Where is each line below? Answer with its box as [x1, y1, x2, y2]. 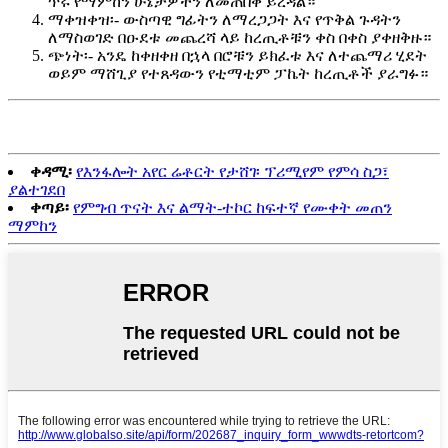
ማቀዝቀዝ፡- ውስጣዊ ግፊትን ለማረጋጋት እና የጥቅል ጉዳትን [48, 11, 401, 29]
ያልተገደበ [8, 181, 65, 199]
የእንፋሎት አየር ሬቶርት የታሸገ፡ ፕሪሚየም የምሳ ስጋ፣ [76, 163, 389, 181]
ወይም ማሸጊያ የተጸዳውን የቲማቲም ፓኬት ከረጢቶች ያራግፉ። [48, 65, 428, 83]
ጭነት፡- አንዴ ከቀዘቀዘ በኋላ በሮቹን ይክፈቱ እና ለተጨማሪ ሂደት [48, 47, 427, 65]
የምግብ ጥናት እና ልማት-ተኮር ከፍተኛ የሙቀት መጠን [73, 199, 392, 217]
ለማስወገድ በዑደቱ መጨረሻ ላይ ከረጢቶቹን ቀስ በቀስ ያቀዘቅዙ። [48, 29, 431, 47]
